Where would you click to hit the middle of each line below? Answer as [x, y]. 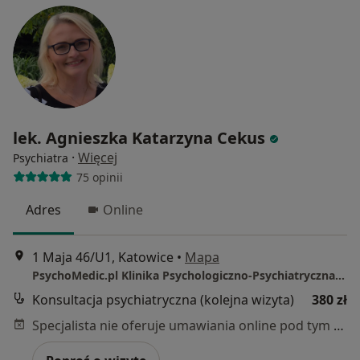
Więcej [98, 158]
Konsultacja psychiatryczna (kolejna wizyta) [163, 300]
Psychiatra [41, 158]
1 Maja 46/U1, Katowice [103, 258]
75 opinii [99, 177]
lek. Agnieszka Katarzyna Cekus [139, 138]
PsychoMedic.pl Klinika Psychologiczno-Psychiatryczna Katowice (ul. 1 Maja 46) [340, 276]
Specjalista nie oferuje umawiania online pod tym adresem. [339, 326]
